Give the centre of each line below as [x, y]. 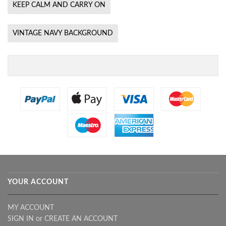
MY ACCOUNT [31, 208]
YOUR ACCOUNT [38, 182]
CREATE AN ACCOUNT [81, 219]
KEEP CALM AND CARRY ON [59, 5]
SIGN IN [21, 219]
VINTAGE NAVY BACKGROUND [63, 33]
